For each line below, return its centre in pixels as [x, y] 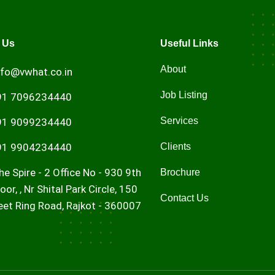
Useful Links [190, 44]
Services [180, 121]
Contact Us [185, 198]
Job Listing [184, 95]
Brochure [180, 172]
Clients [176, 147]
